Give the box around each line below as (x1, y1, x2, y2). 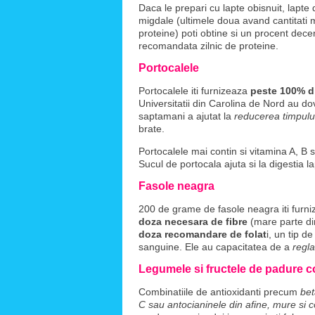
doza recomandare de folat (139, 229, 266, 240)
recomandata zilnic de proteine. (139, 40, 278, 51)
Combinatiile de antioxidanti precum (139, 286, 297, 297)
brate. (139, 123, 165, 134)
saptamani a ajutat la (139, 110, 234, 122)
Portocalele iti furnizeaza (139, 85, 250, 96)
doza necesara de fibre (139, 216, 247, 227)
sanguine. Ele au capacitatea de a (139, 241, 292, 252)
